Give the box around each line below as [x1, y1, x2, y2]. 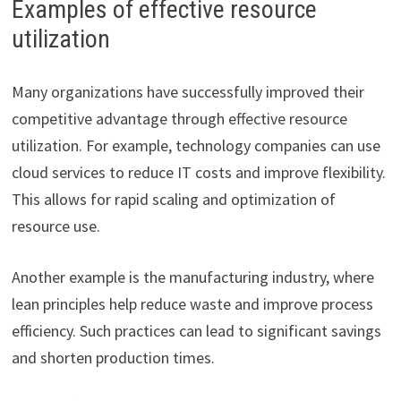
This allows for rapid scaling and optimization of [11, 188, 336, 209]
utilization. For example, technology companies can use [11, 134, 380, 156]
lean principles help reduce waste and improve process [11, 293, 373, 314]
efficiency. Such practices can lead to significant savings [11, 320, 381, 341]
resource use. [11, 215, 100, 236]
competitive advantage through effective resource [11, 107, 347, 129]
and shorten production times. [11, 346, 215, 368]
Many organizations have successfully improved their [11, 81, 364, 102]
